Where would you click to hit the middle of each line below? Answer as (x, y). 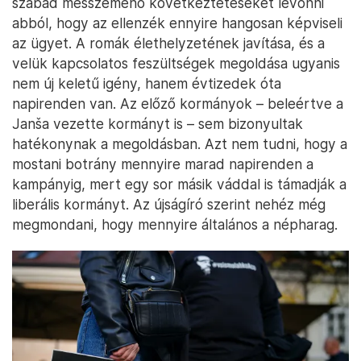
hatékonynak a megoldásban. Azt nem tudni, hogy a (180, 144)
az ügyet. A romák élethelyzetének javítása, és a (168, 44)
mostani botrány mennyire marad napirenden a (163, 164)
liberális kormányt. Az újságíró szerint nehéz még (169, 205)
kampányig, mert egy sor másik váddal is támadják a (179, 185)
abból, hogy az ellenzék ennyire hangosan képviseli (177, 23)
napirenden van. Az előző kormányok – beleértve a (178, 104)
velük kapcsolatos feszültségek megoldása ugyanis (176, 64)
